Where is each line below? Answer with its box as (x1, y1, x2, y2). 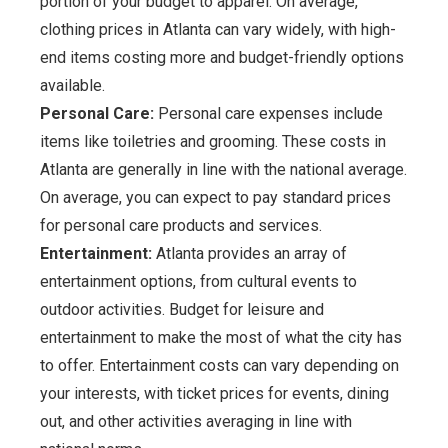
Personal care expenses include (154, 104, 383, 123)
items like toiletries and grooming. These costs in (40, 132, 386, 151)
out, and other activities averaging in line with (40, 412, 352, 431)
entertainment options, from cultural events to (40, 272, 357, 291)
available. (40, 76, 105, 95)
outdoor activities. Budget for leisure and (40, 300, 324, 319)
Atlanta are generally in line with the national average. (40, 160, 407, 179)
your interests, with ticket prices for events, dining (40, 384, 389, 403)
